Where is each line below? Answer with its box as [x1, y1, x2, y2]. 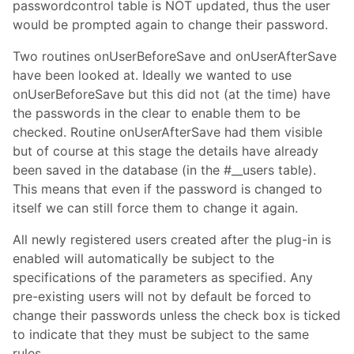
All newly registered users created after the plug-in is [13, 231, 331, 247]
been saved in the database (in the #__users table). [13, 161, 316, 178]
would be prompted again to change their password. [13, 16, 328, 32]
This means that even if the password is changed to [13, 180, 322, 197]
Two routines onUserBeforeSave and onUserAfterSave [13, 47, 337, 64]
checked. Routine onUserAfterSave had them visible [13, 123, 322, 140]
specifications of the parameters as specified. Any [13, 269, 313, 285]
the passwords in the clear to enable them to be [13, 104, 300, 121]
